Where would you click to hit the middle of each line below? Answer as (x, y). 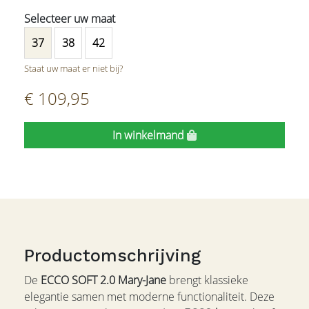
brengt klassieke (207, 280)
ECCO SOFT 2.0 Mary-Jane (103, 280)
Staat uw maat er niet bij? (73, 69)
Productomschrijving (112, 256)
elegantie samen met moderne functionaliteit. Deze (149, 297)
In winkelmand (150, 136)
